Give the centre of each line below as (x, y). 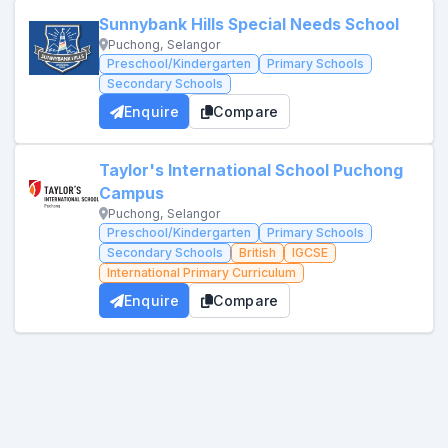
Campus (131, 193)
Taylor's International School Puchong (251, 170)
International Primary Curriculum (201, 272)
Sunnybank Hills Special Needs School (249, 24)
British (257, 252)
